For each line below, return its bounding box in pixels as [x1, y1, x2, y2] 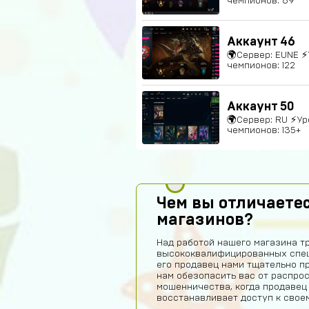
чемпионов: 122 [227, 60, 295, 70]
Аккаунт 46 [227, 35, 295, 48]
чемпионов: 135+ [227, 125, 301, 135]
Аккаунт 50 [227, 100, 295, 113]
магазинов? [157, 212, 253, 228]
